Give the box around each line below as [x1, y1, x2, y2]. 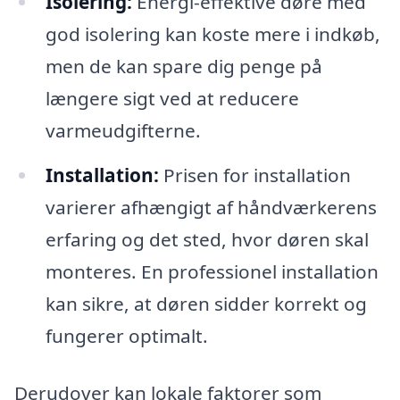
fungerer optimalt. [45, 322, 208, 348]
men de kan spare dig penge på [45, 54, 322, 79]
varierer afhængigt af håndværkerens [45, 194, 377, 220]
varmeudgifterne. [45, 118, 201, 144]
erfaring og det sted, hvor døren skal [45, 226, 369, 252]
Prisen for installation [158, 162, 351, 187]
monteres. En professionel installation [45, 258, 379, 284]
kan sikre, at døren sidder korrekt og [45, 290, 367, 316]
